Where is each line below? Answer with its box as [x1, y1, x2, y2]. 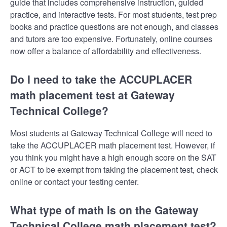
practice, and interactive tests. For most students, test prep [10, 8, 217, 20]
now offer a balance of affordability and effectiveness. [10, 45, 201, 57]
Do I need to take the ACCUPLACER [10, 71, 192, 87]
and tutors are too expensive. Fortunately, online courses [10, 32, 212, 45]
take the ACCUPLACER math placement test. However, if [10, 139, 215, 152]
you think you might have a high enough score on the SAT [10, 152, 216, 164]
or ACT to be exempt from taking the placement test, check [10, 164, 218, 176]
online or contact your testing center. [10, 176, 139, 188]
